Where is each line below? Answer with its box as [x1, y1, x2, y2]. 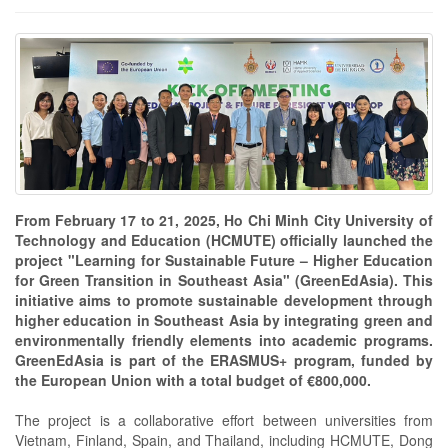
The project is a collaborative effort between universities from [15, 410, 433, 431]
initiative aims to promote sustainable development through [15, 290, 433, 311]
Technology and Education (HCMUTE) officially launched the [15, 230, 433, 251]
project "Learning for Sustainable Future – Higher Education [15, 250, 433, 271]
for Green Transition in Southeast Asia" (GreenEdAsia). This [15, 270, 433, 291]
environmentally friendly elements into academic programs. [15, 330, 433, 351]
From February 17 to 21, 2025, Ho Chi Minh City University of [15, 210, 433, 231]
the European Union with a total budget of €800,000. [15, 370, 371, 391]
